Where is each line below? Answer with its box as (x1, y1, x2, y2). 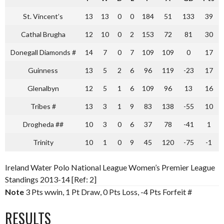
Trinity (32, 138, 53, 146)
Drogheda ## (22, 120, 63, 128)
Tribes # (30, 102, 56, 110)
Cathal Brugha (20, 30, 65, 38)
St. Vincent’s (23, 12, 63, 20)
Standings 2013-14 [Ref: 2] (5, 174, 96, 184)
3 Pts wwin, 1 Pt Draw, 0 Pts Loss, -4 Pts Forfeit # (24, 187, 192, 196)
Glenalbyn (27, 84, 59, 92)
